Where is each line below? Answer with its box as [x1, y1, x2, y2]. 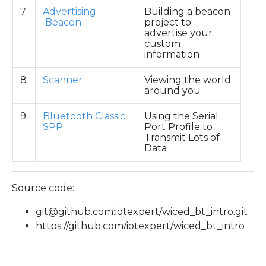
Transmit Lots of [144, 131, 220, 143]
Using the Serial [144, 110, 218, 122]
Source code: [12, 182, 77, 194]
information [144, 48, 202, 60]
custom [144, 37, 180, 49]
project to [144, 16, 191, 28]
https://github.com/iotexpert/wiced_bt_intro [36, 220, 245, 232]
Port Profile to [144, 121, 213, 132]
